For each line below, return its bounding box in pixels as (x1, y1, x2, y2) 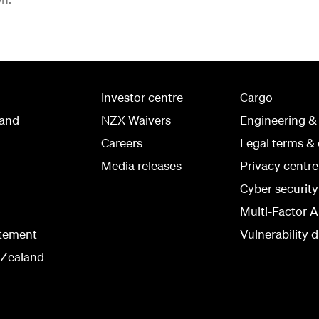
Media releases (101, 158, 182, 174)
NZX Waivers (101, 113, 171, 128)
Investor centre (101, 90, 183, 105)
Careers (101, 135, 142, 151)
